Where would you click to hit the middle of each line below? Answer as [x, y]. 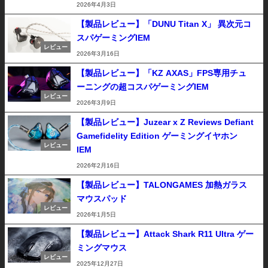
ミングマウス [102, 248]
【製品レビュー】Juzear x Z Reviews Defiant [165, 122]
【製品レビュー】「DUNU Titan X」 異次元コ [164, 24]
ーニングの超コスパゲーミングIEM [143, 87]
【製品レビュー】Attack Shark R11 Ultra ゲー [165, 234]
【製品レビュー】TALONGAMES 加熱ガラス [162, 185]
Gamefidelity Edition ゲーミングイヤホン [157, 136]
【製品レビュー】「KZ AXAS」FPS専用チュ [162, 73]
